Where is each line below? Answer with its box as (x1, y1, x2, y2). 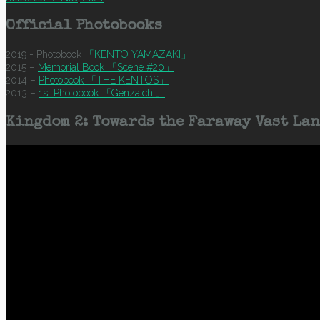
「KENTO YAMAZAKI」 (84, 49, 191, 61)
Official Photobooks (6, 19, 162, 34)
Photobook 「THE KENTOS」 (39, 74, 169, 86)
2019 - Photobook (6, 49, 84, 61)
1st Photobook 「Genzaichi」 (39, 87, 165, 99)
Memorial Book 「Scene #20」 (38, 61, 174, 74)
